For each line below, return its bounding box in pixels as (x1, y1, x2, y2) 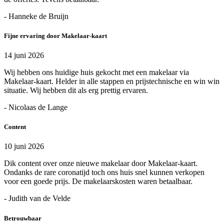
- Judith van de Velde (4, 194, 70, 203)
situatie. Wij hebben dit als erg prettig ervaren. (4, 86, 148, 95)
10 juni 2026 (4, 142, 44, 151)
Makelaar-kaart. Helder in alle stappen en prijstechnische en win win (4, 77, 219, 86)
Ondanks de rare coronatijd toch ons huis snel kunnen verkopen (4, 168, 204, 177)
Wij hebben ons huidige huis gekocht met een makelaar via (4, 68, 189, 77)
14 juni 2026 (4, 51, 44, 60)
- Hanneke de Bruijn (4, 11, 68, 20)
